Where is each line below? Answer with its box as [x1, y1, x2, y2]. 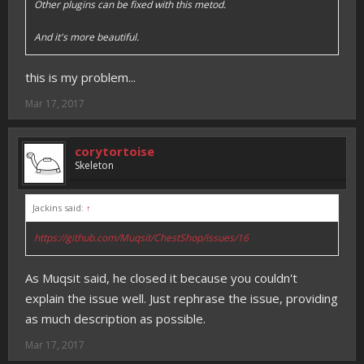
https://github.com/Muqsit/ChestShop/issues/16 [34, 231, 249, 245]
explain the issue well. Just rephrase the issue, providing [25, 290, 338, 306]
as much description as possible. [25, 310, 206, 327]
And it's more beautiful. [34, 30, 139, 44]
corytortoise [75, 143, 154, 159]
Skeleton [75, 158, 114, 172]
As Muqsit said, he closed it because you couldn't [25, 270, 297, 286]
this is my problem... [25, 69, 136, 85]
